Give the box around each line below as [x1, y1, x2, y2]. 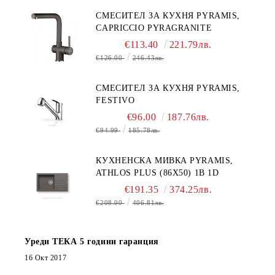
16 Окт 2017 [25, 253, 67, 262]
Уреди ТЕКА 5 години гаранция [25, 236, 159, 246]
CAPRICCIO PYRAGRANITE [96, 23, 212, 33]
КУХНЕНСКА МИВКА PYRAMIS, [96, 155, 233, 165]
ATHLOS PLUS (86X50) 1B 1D [96, 168, 219, 177]
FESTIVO [96, 95, 135, 105]
